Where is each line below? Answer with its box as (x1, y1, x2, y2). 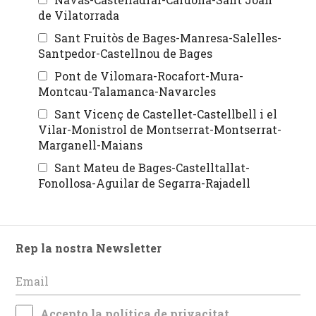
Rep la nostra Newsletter (16, 241, 162, 256)
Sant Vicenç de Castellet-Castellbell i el (54, 107, 277, 122)
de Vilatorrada (38, 8, 119, 23)
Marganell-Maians (38, 138, 142, 153)
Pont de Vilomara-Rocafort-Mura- (54, 68, 243, 84)
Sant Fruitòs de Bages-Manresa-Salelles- (54, 30, 281, 46)
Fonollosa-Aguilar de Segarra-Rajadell (38, 176, 250, 191)
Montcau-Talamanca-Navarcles (38, 84, 216, 99)
